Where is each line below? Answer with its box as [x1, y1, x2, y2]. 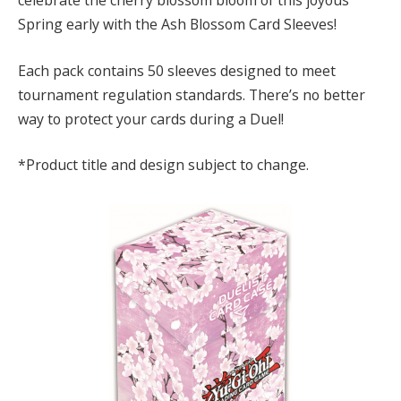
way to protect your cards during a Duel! [18, 108, 284, 129]
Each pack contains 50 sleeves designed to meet [18, 60, 336, 81]
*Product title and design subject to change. [18, 155, 309, 175]
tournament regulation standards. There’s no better [18, 84, 365, 105]
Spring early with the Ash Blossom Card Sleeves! [18, 14, 337, 35]
